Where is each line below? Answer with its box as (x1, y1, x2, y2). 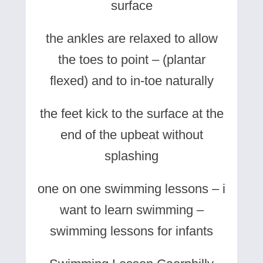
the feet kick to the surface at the (39, 106, 224, 121)
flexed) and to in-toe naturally (49, 73, 214, 88)
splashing (104, 148, 159, 163)
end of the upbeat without (60, 127, 203, 142)
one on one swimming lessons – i (38, 181, 225, 196)
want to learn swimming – (59, 202, 204, 217)
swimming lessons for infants (50, 223, 213, 238)
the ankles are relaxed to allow (45, 31, 218, 46)
